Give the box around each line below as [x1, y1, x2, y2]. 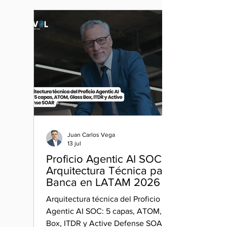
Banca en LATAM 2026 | [46, 176, 166, 188]
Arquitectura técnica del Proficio [46, 195, 160, 203]
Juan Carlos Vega [67, 131, 115, 138]
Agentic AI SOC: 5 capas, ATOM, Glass [46, 207, 182, 215]
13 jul [67, 139, 81, 147]
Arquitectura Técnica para [46, 165, 172, 176]
